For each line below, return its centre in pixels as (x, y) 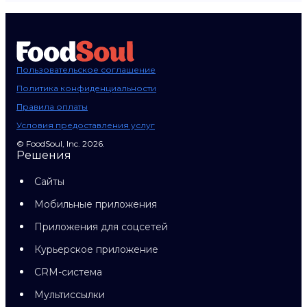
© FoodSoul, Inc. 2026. (61, 144)
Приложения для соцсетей (101, 227)
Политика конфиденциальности (86, 88)
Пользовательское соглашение (86, 70)
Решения (44, 155)
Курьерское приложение (96, 249)
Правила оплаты (52, 107)
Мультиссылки (70, 295)
